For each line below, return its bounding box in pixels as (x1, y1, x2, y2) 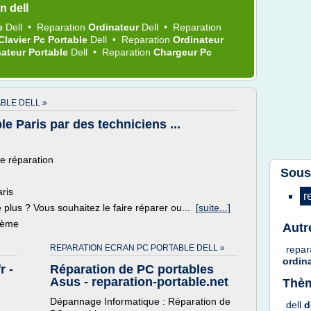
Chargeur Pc (153, 47, 212, 58)
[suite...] (196, 202, 230, 213)
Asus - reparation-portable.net (50, 275, 228, 289)
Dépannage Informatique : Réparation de (50, 296, 230, 307)
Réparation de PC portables (50, 262, 214, 276)
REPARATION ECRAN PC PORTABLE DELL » (50, 243, 225, 253)
